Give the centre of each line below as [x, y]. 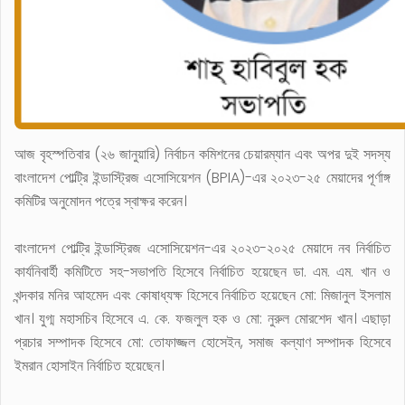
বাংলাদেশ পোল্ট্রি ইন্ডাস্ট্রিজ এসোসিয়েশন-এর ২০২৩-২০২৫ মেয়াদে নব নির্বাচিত [202, 248]
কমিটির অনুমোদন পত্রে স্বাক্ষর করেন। [100, 201]
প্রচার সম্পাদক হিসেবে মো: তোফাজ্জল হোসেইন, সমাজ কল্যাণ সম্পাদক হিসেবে [202, 342]
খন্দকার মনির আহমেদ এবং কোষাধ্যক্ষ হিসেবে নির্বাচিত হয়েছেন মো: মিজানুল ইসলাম [202, 295]
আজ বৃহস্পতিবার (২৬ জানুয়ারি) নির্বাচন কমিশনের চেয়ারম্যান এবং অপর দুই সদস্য [202, 154]
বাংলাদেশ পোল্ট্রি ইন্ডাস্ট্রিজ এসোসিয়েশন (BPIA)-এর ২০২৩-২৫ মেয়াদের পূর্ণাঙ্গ [202, 177]
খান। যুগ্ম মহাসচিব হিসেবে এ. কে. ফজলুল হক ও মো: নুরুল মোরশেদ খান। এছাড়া [202, 318]
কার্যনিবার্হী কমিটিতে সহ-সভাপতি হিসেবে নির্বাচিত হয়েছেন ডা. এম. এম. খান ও [202, 271]
